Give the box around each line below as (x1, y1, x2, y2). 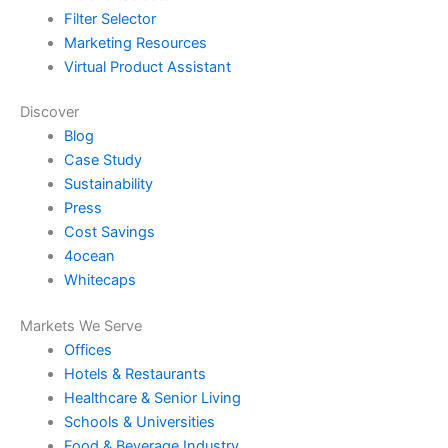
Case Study (63, 151, 142, 170)
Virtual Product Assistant (63, 57, 231, 76)
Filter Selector (63, 9, 156, 28)
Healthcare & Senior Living (63, 389, 241, 408)
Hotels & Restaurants (63, 365, 206, 384)
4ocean (63, 247, 115, 266)
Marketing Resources (63, 33, 207, 52)
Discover (20, 103, 79, 122)
